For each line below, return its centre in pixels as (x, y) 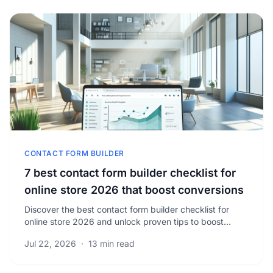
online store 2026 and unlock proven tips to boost (124, 222)
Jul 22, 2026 (50, 243)
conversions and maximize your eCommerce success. (131, 234)
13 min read (112, 243)
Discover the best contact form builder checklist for (127, 209)
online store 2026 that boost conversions (134, 190)
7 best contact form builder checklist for (130, 173)
